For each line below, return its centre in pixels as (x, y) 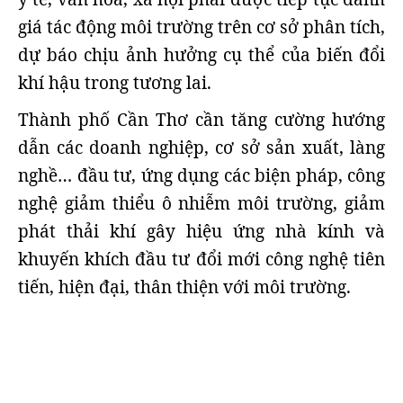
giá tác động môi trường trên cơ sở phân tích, (201, 27)
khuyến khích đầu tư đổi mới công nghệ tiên (201, 259)
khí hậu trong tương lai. (115, 83)
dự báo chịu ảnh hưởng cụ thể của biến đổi (201, 55)
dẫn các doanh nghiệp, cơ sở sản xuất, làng (201, 148)
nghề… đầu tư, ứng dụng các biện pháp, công (201, 175)
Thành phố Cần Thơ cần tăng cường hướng (201, 120)
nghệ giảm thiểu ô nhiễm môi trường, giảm (201, 203)
